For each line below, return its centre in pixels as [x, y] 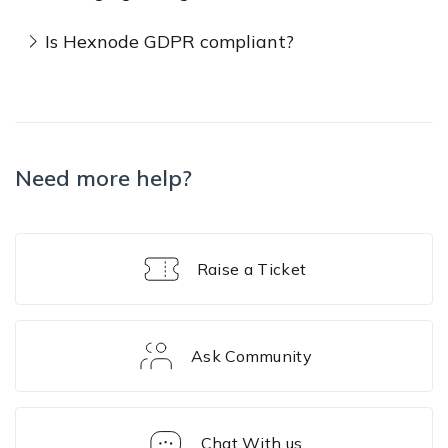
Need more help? [103, 178]
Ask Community [251, 356]
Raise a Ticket [251, 269]
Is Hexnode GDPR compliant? [169, 41]
